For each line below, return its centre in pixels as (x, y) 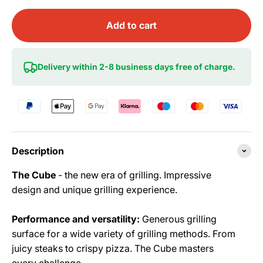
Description (38, 151)
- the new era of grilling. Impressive (134, 175)
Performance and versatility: (76, 219)
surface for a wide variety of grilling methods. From (124, 233)
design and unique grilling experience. (95, 189)
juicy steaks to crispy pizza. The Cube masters (113, 248)
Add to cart (131, 25)
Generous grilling (178, 219)
